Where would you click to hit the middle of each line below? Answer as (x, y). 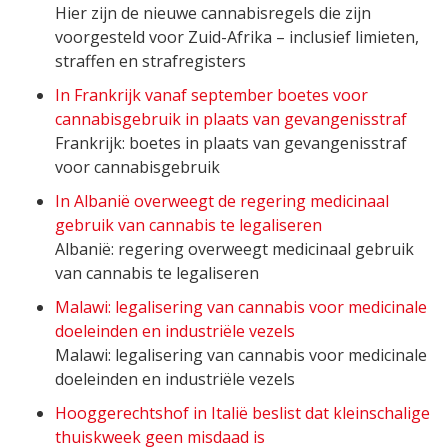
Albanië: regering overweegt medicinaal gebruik (234, 249)
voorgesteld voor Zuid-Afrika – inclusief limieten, (237, 37)
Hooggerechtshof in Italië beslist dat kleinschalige (242, 413)
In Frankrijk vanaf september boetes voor (211, 95)
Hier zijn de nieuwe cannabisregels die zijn (213, 13)
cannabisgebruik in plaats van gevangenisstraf (231, 119)
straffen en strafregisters (150, 61)
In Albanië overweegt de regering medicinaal (222, 201)
